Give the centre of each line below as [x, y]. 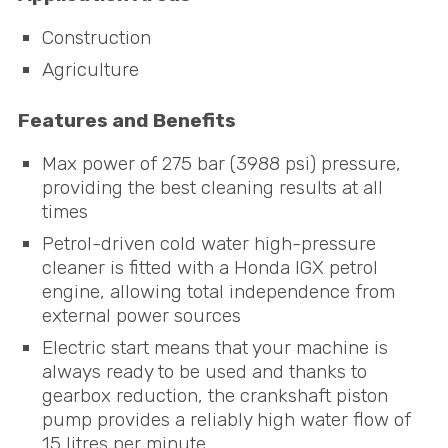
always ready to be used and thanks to [204, 371]
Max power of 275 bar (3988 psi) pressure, [221, 164]
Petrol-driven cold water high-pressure [208, 243]
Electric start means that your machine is [214, 347]
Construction [96, 38]
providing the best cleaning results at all [212, 188]
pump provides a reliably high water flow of [226, 419]
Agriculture [90, 70]
